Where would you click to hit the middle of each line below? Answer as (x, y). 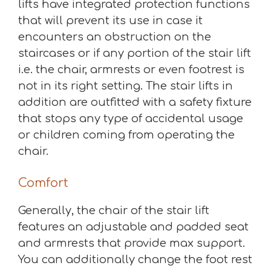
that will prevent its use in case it (110, 21)
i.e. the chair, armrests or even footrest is (131, 70)
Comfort (43, 183)
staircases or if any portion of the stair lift (135, 53)
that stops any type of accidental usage (131, 119)
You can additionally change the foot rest (135, 260)
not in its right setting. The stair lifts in (126, 86)
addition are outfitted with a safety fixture (135, 102)
